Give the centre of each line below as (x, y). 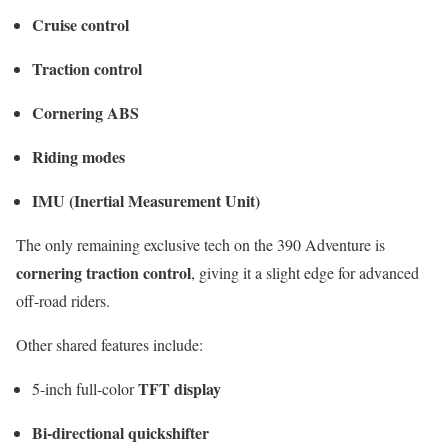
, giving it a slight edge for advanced (305, 272)
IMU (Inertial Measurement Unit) (146, 200)
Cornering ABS (85, 112)
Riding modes (78, 156)
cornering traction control (103, 272)
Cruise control (80, 24)
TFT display (179, 388)
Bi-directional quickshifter (120, 432)
